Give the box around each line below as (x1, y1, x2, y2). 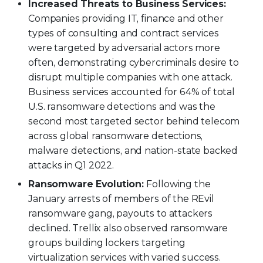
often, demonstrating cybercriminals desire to (28, 56, 239, 68)
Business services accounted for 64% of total (28, 86, 235, 97)
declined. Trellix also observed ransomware (28, 222, 228, 234)
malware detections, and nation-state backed (28, 144, 238, 156)
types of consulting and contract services (28, 27, 219, 39)
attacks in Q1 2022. (28, 159, 114, 171)
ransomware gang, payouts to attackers (28, 207, 213, 219)
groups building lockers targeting (28, 237, 186, 248)
